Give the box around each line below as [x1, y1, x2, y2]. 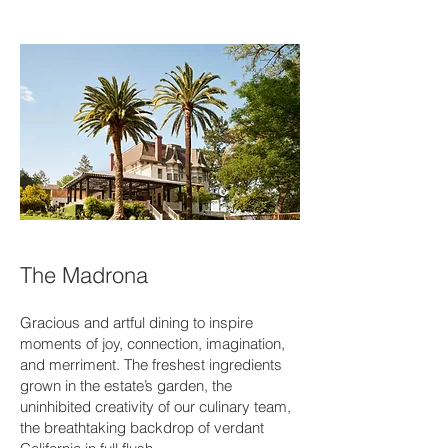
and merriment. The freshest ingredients [20, 355, 282, 374]
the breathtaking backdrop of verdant [20, 418, 264, 437]
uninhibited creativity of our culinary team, [20, 397, 291, 416]
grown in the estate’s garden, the [20, 376, 232, 395]
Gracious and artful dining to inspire [20, 313, 253, 332]
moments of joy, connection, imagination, [20, 334, 285, 353]
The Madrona [20, 261, 148, 289]
